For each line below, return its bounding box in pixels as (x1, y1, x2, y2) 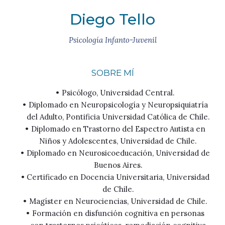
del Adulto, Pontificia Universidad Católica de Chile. (26, 112, 210, 122)
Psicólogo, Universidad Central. (61, 88, 175, 97)
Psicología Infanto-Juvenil (68, 35, 157, 45)
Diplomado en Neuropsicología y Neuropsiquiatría (28, 100, 208, 109)
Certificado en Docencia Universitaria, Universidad (27, 172, 210, 182)
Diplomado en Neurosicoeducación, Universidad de (26, 148, 210, 158)
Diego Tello (70, 10, 155, 29)
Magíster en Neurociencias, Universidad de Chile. (29, 196, 207, 206)
